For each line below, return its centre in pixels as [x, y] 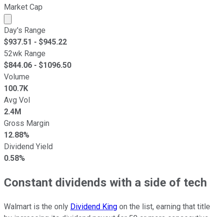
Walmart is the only [37, 206]
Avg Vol [17, 100]
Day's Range [25, 30]
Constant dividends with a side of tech [105, 182]
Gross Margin [27, 123]
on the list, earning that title [164, 206]
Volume [17, 77]
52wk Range [25, 53]
